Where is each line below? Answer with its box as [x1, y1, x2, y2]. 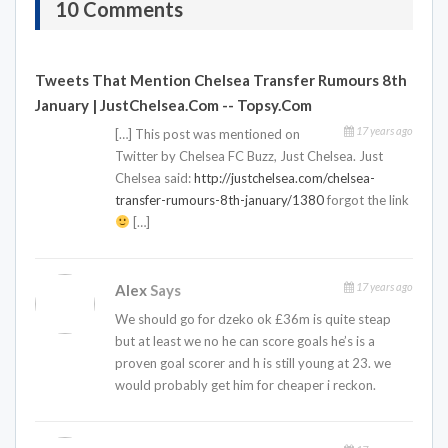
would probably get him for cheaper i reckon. [115, 376, 376, 393]
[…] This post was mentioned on [115, 125, 300, 142]
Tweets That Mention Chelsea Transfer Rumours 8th [35, 70, 407, 89]
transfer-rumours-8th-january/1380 [115, 191, 324, 208]
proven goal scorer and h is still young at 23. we [115, 354, 391, 371]
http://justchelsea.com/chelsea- [194, 169, 375, 186]
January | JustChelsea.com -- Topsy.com [35, 95, 312, 114]
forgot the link [324, 191, 409, 208]
